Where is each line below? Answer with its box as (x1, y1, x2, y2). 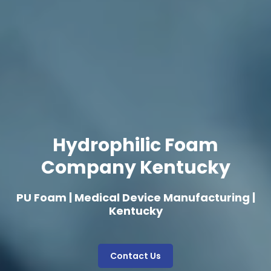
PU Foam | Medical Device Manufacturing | (16, 189, 255, 205)
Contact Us (110, 249, 161, 262)
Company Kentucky (41, 154, 230, 180)
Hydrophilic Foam (53, 132, 218, 158)
